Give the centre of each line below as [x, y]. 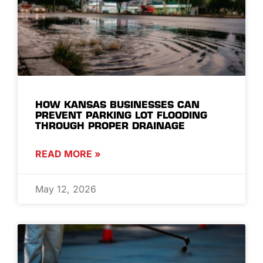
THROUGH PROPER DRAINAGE [110, 125]
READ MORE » [68, 154]
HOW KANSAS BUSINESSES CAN [117, 104]
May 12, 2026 [66, 189]
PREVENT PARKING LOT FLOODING [121, 115]
